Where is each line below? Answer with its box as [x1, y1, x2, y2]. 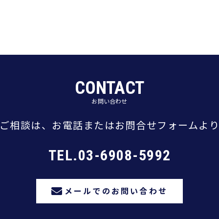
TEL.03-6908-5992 [48, 146, 171, 164]
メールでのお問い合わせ [64, 185, 168, 197]
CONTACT [75, 78, 144, 98]
